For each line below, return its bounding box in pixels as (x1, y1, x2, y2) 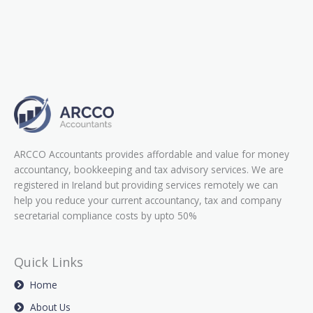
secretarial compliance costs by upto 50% (14, 208, 197, 222)
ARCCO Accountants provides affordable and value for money (14, 147, 289, 161)
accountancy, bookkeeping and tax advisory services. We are (14, 162, 284, 176)
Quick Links (14, 253, 83, 270)
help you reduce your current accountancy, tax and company (14, 193, 282, 207)
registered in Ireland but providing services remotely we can (14, 177, 278, 191)
